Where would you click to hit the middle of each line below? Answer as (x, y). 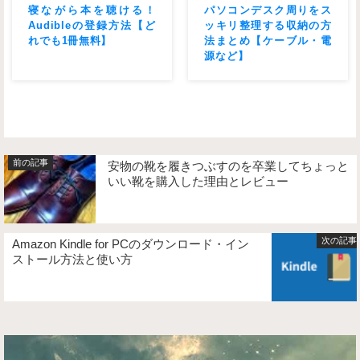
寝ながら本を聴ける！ (92, 10)
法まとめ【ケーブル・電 (268, 41)
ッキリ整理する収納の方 (268, 25)
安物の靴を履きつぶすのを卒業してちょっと (228, 166)
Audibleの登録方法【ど (92, 25)
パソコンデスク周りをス (268, 10)
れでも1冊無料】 (70, 41)
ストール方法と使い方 (73, 260)
